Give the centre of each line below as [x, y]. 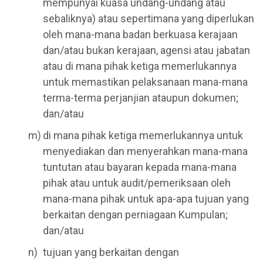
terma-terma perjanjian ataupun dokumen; [141, 98]
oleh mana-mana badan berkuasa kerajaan [140, 35]
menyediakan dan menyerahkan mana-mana [145, 151]
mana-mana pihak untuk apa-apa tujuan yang [146, 199]
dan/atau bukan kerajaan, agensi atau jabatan [146, 50]
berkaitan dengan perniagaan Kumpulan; [135, 215]
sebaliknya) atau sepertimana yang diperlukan [149, 19]
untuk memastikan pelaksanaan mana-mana [145, 82]
